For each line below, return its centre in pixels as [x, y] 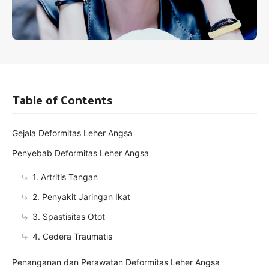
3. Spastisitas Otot [69, 216]
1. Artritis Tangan [65, 177]
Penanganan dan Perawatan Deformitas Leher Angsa [116, 262]
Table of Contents [62, 99]
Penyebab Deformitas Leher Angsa [80, 153]
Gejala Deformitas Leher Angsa [72, 133]
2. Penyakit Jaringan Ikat [81, 196]
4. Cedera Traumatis [72, 236]
